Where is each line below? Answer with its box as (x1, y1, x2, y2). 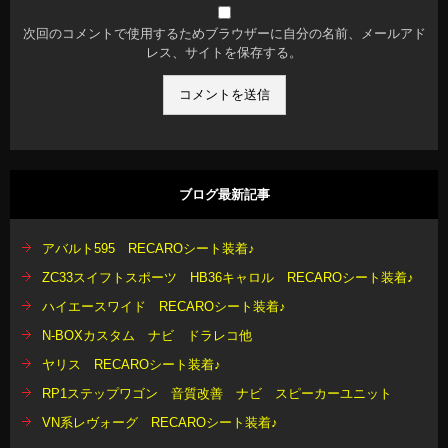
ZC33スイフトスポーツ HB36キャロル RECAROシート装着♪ (42, 270, 414, 285)
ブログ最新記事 (178, 187, 270, 202)
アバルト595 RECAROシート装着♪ (42, 241, 255, 256)
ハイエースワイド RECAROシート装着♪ (42, 299, 286, 314)
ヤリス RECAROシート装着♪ (42, 357, 221, 372)
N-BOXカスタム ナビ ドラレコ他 (42, 328, 252, 343)
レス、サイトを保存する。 (146, 45, 302, 60)
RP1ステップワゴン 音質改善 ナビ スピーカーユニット (42, 386, 392, 401)
